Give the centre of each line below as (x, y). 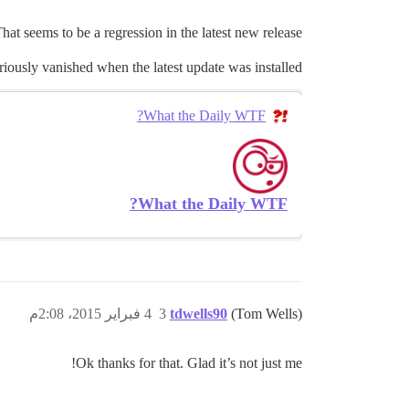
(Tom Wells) (267, 314)
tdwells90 (199, 314)
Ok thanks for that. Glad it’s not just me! (189, 363)
